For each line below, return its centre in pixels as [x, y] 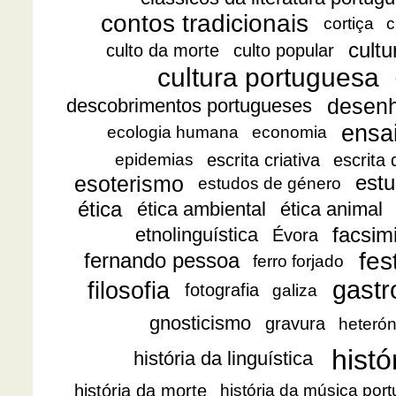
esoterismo [129, 183]
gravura [295, 324]
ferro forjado [299, 262]
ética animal [331, 209]
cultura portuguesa [269, 78]
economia [289, 133]
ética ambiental [201, 209]
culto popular [283, 51]
